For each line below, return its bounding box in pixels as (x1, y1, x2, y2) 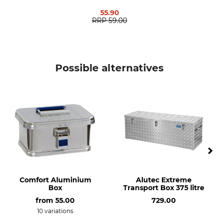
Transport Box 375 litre (123, 183, 204, 192)
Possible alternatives (55, 62, 164, 74)
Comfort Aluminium (19, 175, 91, 184)
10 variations (37, 207, 73, 215)
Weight (8, 11, 34, 20)
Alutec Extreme (136, 175, 192, 184)
